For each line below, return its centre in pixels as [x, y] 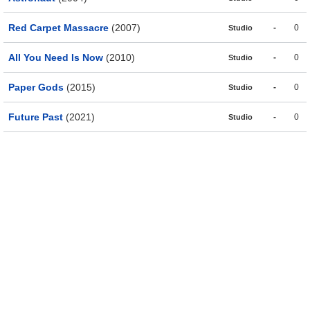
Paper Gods [36, 88]
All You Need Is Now [56, 58]
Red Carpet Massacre [58, 28]
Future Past [36, 117]
